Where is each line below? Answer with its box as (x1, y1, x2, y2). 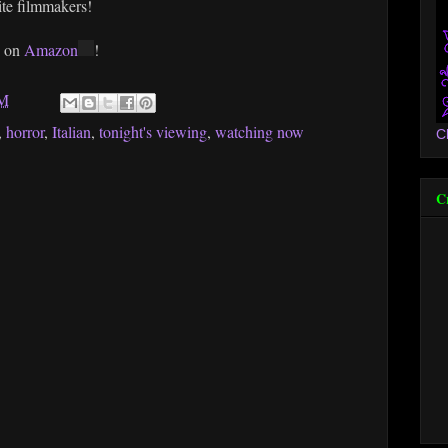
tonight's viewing (99, 121, 207, 142)
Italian (52, 121, 91, 142)
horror (6, 121, 44, 142)
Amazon (24, 39, 78, 60)
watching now (215, 121, 304, 142)
